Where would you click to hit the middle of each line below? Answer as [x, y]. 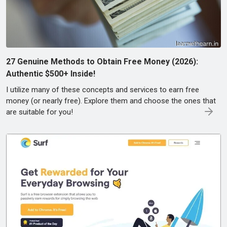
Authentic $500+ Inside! [51, 73]
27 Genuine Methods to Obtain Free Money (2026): [102, 61]
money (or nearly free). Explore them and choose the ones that [111, 101]
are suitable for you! [40, 112]
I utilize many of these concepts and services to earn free [103, 89]
